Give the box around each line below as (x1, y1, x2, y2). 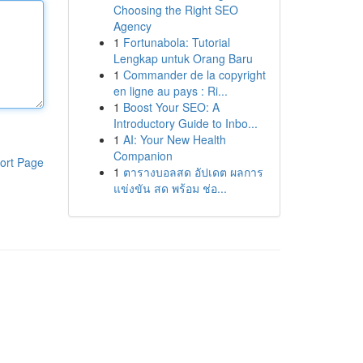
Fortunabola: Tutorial (122, 34, 230, 50)
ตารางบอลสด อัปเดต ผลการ (122, 164, 263, 180)
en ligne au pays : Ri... (113, 83, 228, 99)
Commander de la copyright (122, 66, 266, 83)
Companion (113, 147, 173, 164)
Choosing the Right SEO (113, 2, 238, 18)
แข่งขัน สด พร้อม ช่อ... (113, 180, 227, 196)
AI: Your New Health (122, 131, 226, 147)
